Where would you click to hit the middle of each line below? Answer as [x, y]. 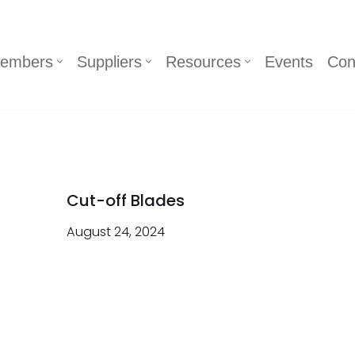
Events [288, 61]
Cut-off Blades [126, 200]
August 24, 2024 [116, 232]
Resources [203, 61]
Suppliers [109, 61]
